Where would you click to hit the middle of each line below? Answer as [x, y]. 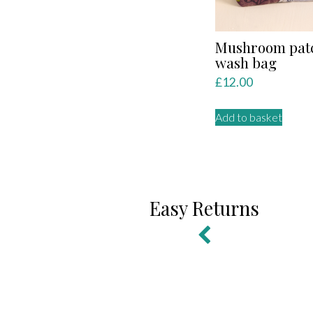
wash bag [246, 62]
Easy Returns [204, 209]
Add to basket [249, 117]
